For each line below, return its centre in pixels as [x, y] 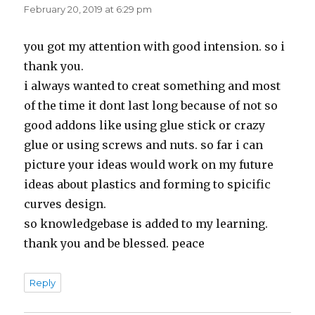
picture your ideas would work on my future [149, 165]
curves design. [65, 204]
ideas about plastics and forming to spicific [148, 185]
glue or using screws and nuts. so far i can [144, 145]
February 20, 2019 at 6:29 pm [88, 9]
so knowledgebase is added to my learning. [146, 224]
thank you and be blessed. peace [115, 244]
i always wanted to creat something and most [153, 86]
